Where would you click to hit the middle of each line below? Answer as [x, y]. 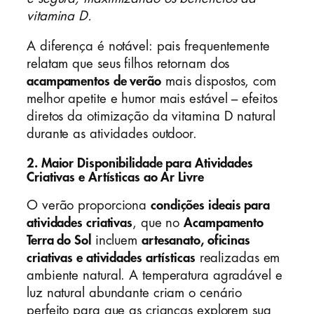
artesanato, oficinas [196, 241]
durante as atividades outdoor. [112, 134]
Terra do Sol [59, 241]
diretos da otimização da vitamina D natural [151, 117]
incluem [116, 241]
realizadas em [238, 258]
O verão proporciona [89, 206]
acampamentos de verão [94, 82]
